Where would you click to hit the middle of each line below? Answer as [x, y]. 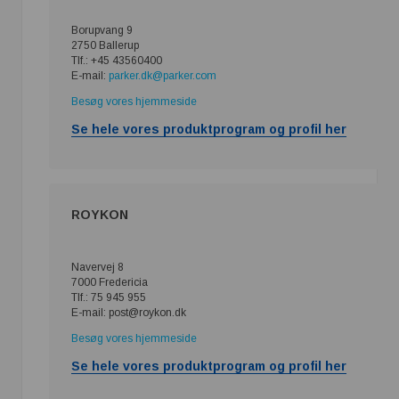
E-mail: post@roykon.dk [129, 312]
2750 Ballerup [105, 45]
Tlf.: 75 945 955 [109, 297]
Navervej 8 [98, 267]
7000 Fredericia [110, 282]
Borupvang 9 [102, 30]
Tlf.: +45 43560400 [117, 60]
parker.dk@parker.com [163, 75]
